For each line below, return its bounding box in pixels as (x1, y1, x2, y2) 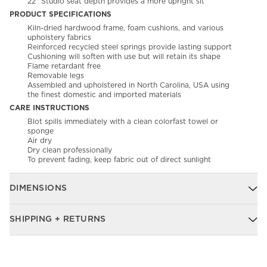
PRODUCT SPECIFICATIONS (10, 11, 111, 18)
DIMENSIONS (10, 184, 67, 193)
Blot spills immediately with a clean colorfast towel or (27, 118, 218, 126)
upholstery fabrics (27, 34, 91, 42)
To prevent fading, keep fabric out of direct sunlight (27, 156, 211, 164)
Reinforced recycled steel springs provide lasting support (27, 44, 232, 51)
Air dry (27, 137, 52, 145)
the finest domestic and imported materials (27, 91, 181, 99)
